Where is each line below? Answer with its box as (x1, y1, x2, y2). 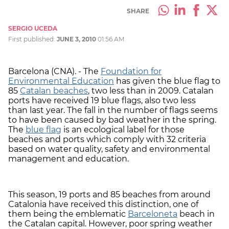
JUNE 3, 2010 (57, 35, 96, 43)
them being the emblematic (8, 209, 128, 219)
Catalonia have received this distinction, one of (8, 199, 198, 209)
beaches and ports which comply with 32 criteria (8, 134, 206, 144)
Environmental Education (8, 76, 114, 86)
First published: (8, 35, 57, 43)
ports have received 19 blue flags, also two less (8, 95, 196, 105)
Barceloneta (128, 209, 177, 219)
